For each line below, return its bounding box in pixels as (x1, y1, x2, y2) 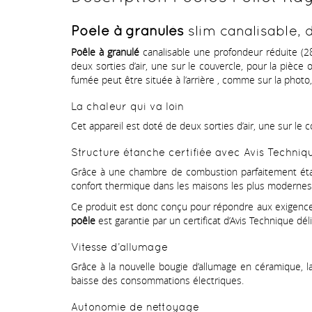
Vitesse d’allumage (71, 241, 168, 253)
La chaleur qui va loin (71, 100, 184, 113)
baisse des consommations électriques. (71, 274, 244, 288)
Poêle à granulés (71, 23, 184, 39)
